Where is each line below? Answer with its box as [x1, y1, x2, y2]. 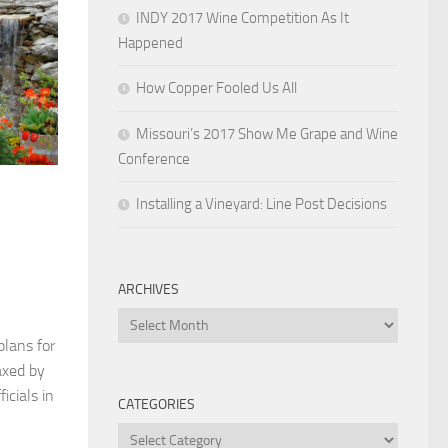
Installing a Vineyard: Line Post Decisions [136, 194, 387, 213]
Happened [118, 33, 183, 52]
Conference [118, 149, 190, 168]
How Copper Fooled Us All [136, 78, 297, 97]
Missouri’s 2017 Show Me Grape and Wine [136, 124, 398, 143]
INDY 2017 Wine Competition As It [136, 8, 349, 27]
